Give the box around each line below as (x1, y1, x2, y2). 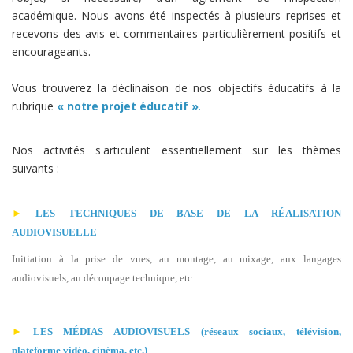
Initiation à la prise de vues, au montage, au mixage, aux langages (12, 253, 341, 265)
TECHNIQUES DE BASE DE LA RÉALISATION (68, 207, 342, 219)
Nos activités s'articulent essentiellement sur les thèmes (12, 143, 341, 158)
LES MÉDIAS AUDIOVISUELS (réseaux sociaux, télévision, (32, 325, 342, 337)
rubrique (12, 98, 57, 113)
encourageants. (12, 44, 91, 59)
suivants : (12, 161, 59, 176)
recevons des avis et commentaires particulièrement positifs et (12, 26, 341, 41)
